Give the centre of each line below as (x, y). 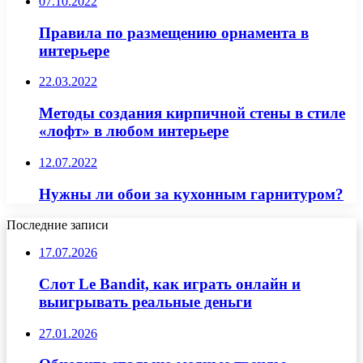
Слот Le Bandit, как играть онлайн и (170, 284)
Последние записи (58, 225)
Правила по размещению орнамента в (174, 32)
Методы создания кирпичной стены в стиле (192, 113)
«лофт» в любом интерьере (134, 131)
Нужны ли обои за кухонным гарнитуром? (191, 194)
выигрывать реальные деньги (145, 301)
